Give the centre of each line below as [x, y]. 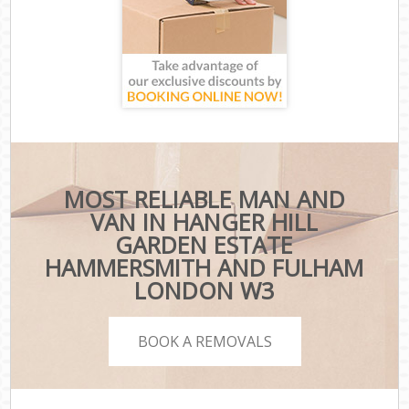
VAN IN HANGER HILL [204, 222]
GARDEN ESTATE [204, 245]
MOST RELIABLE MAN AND [204, 199]
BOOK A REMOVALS [204, 341]
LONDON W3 [204, 291]
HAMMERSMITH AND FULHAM [204, 268]
